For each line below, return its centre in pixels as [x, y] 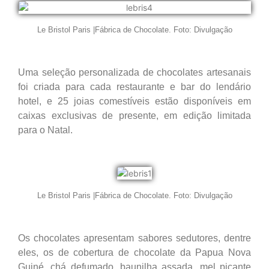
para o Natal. [45, 130]
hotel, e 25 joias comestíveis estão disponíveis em [134, 101]
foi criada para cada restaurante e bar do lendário [134, 86]
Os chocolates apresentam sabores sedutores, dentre [134, 238]
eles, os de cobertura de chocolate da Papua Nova [134, 252]
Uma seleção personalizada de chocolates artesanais [134, 72]
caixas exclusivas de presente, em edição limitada [134, 115]
